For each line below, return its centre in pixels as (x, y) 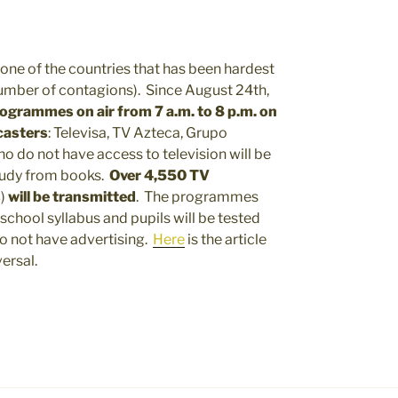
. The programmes (197, 196)
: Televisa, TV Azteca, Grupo (138, 132)
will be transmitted (72, 196)
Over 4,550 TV (159, 175)
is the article (226, 239)
